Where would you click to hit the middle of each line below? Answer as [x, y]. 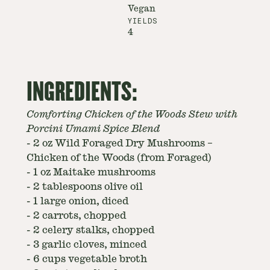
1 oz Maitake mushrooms [94, 172]
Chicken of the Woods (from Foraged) [119, 158]
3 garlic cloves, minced [90, 245]
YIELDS [143, 20]
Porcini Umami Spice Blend [93, 129]
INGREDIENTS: [82, 92]
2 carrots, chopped [80, 216]
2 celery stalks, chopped [94, 230]
